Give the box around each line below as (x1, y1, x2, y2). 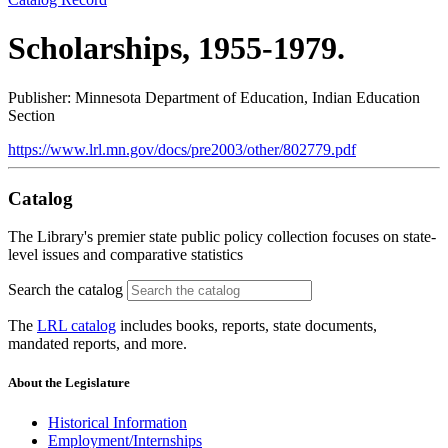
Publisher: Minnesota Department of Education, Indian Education (8, 88, 420, 106)
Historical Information (48, 413, 187, 431)
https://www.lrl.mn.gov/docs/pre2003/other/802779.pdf (8, 140, 356, 158)
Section (8, 106, 55, 124)
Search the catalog (8, 281, 123, 299)
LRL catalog (37, 317, 116, 335)
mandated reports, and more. (8, 335, 187, 353)
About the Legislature (8, 375, 130, 391)
